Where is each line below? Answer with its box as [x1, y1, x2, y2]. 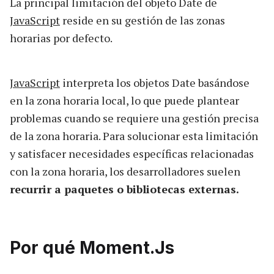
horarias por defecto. [10, 30, 113, 45]
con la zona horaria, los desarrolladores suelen [10, 163, 240, 179]
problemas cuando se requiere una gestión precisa [10, 110, 259, 125]
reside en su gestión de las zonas [60, 12, 225, 28]
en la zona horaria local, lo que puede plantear [10, 92, 239, 108]
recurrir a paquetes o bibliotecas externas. [10, 181, 239, 196]
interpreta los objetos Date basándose [60, 75, 250, 90]
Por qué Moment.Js [10, 237, 174, 258]
